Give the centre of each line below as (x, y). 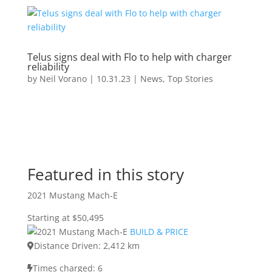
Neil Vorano (63, 79)
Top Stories (190, 79)
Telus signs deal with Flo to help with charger (129, 57)
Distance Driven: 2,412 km (87, 246)
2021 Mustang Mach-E (72, 195)
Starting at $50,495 (65, 218)
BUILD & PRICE (159, 232)
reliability (48, 67)
